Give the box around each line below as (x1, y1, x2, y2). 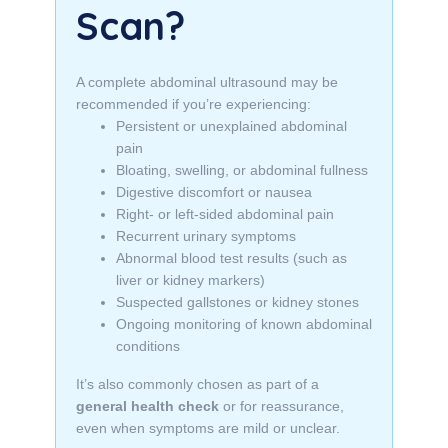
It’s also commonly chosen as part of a (76, 376, 319, 392)
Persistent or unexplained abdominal (116, 118, 347, 134)
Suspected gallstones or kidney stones (116, 294, 359, 310)
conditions (116, 338, 180, 354)
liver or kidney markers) (116, 272, 265, 288)
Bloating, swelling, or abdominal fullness (116, 162, 368, 178)
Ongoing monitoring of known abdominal (116, 316, 372, 332)
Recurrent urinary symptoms (116, 228, 296, 244)
